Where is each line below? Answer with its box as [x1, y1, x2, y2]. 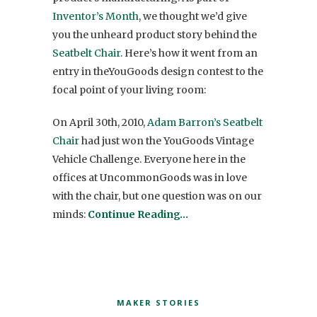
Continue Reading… [88, 207, 188, 221]
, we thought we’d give [139, 9, 247, 23]
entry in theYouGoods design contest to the [52, 64, 263, 78]
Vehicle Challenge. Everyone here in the [52, 152, 246, 166]
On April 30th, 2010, [52, 115, 147, 129]
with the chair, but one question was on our [52, 189, 262, 202]
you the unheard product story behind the [52, 28, 257, 41]
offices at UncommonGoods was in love [52, 171, 247, 184]
